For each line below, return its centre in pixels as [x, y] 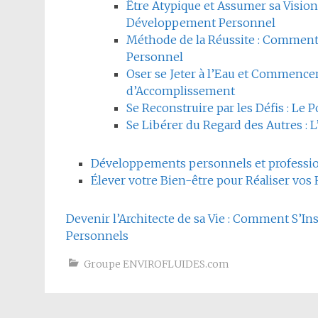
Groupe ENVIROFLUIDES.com [157, 264]
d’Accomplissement [181, 91]
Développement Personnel [201, 23]
